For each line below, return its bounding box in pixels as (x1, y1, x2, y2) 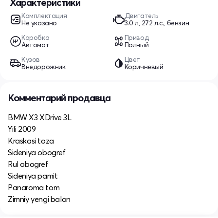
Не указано (21, 18, 57, 27)
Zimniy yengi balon (8, 194, 71, 204)
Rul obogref (8, 159, 48, 169)
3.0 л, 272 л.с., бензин (124, 18, 189, 27)
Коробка (21, 33, 50, 42)
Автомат (21, 40, 50, 49)
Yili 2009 (8, 124, 36, 134)
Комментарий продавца (8, 91, 110, 104)
